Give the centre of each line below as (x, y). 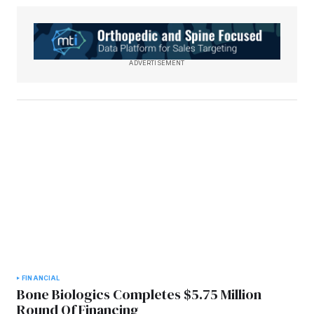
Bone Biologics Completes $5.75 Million (139, 295)
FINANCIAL (41, 278)
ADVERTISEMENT (157, 63)
